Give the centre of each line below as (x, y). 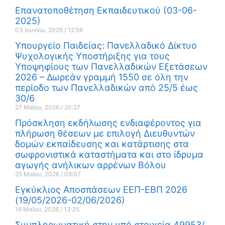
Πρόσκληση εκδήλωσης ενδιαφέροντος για (108, 123)
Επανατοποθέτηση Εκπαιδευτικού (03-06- (106, 11)
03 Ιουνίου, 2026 (40, 30)
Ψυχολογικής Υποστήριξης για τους (92, 56)
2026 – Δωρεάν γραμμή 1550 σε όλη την (102, 77)
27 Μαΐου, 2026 (38, 107)
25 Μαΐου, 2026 (38, 174)
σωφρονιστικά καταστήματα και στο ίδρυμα (109, 155)
